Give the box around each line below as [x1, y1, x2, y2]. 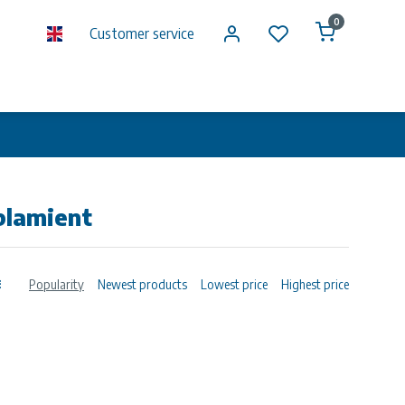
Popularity [29, 276, 84, 292]
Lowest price [201, 276, 268, 292]
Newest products [98, 276, 187, 292]
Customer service [89, 24, 194, 42]
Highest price [281, 276, 349, 292]
